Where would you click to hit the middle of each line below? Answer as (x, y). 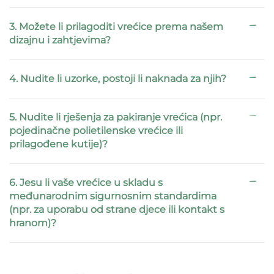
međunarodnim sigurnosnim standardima (113, 196)
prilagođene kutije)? (58, 144)
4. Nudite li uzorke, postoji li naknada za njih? (118, 79)
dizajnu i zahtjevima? (60, 40)
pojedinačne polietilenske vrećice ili (96, 131)
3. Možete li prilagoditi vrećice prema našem (116, 27)
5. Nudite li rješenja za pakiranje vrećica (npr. (116, 117)
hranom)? (33, 223)
